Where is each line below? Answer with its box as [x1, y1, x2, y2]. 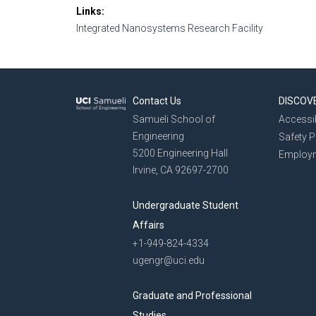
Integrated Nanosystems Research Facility [76, 23, 263, 34]
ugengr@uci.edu [133, 255, 205, 266]
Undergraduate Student [133, 200, 238, 211]
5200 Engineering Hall [133, 147, 228, 159]
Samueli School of [133, 114, 215, 125]
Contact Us [133, 95, 181, 107]
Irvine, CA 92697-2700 [133, 164, 229, 176]
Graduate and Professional [133, 290, 252, 301]
